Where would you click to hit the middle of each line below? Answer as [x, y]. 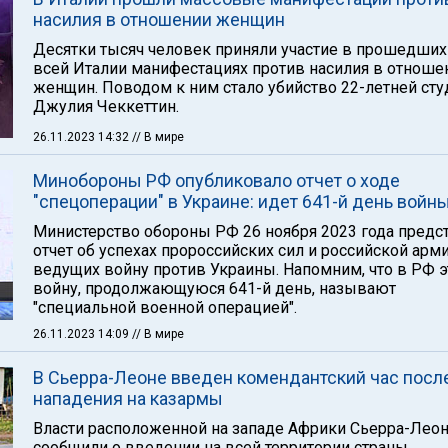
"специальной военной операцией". [165, 307]
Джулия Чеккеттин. [106, 106]
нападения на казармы [128, 398]
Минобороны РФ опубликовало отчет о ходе [216, 180]
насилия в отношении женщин [159, 19]
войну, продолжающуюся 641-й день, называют [214, 288]
